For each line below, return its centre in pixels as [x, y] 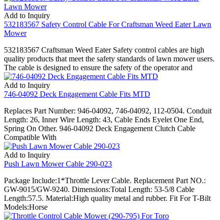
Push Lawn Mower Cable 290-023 [58, 164]
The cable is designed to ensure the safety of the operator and [98, 67]
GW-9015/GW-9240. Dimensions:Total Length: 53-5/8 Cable [99, 189]
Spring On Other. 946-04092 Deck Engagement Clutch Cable [100, 128]
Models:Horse [26, 207]
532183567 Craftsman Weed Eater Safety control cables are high [104, 50]
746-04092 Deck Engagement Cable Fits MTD [77, 94]
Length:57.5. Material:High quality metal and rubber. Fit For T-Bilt [107, 198]
